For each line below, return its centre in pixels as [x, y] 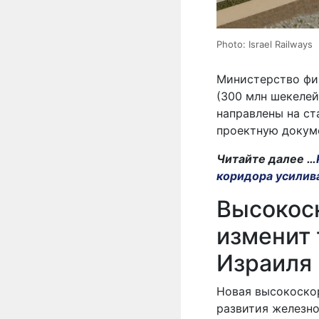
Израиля [264, 263]
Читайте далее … [266, 158]
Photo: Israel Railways [265, 44]
